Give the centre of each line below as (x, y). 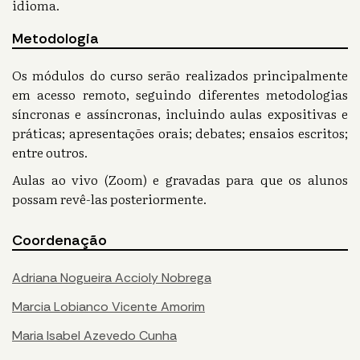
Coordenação (59, 241)
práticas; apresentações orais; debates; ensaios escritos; (180, 133)
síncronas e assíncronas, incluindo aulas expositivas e (180, 114)
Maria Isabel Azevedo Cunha (94, 336)
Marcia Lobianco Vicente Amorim (108, 307)
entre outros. (50, 152)
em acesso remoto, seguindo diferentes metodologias (180, 94)
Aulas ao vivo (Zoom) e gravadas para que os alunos (180, 180)
